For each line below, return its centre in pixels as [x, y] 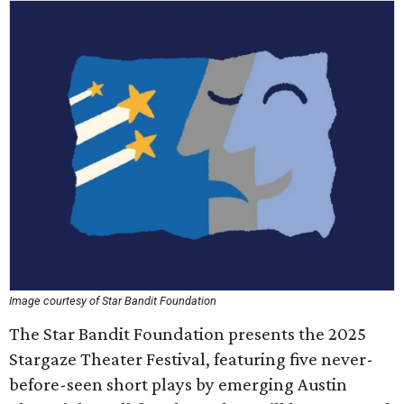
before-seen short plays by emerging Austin [178, 384]
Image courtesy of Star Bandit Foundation [113, 301]
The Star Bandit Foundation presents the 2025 [188, 334]
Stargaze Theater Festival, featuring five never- [191, 359]
